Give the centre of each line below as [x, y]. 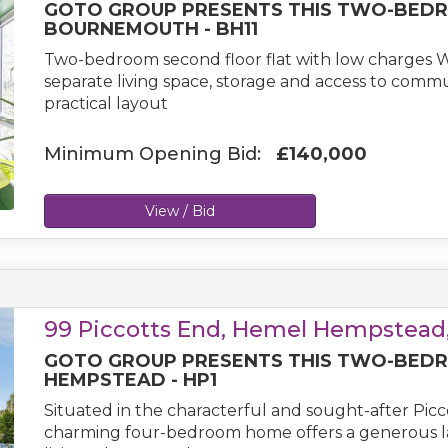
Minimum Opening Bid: [160, 154]
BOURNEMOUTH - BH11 [151, 29]
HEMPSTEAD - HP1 [131, 380]
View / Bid [180, 211]
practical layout [106, 103]
